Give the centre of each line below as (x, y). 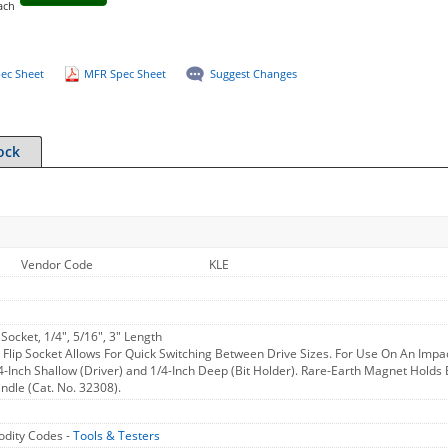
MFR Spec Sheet (124, 73)
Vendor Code (57, 264)
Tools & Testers (116, 435)
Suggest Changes (253, 73)
